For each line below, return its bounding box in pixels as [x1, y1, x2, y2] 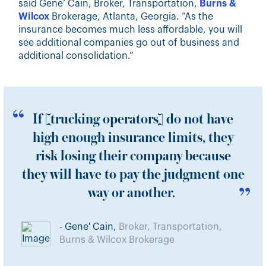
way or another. [88, 185, 175, 201]
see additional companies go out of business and [18, 38, 240, 47]
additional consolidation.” [18, 51, 134, 61]
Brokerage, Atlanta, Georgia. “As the [49, 12, 214, 21]
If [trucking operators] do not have [33, 112, 233, 127]
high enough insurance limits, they [33, 130, 233, 145]
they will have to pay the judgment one [21, 167, 245, 182]
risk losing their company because [35, 148, 231, 164]
